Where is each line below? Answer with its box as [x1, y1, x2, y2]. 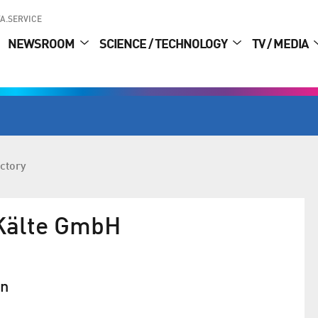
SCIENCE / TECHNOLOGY [99, 38, 229, 52]
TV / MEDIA [252, 38, 310, 52]
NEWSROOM [8, 38, 77, 52]
